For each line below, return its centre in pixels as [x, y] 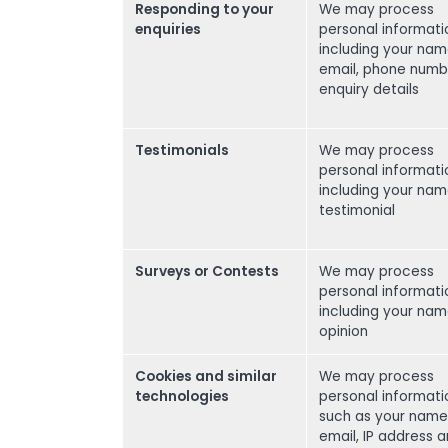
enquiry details [369, 89]
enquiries [168, 29]
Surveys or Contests [207, 271]
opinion [343, 331]
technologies [182, 396]
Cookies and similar [206, 376]
